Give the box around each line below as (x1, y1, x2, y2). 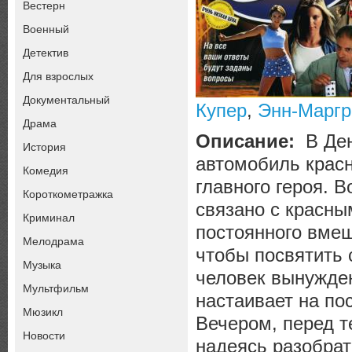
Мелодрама (23, 234, 84, 247)
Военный (23, 22, 69, 35)
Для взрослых (23, 69, 93, 82)
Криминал (23, 211, 75, 224)
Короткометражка (23, 187, 113, 200)
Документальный (23, 93, 110, 106)
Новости (23, 328, 65, 342)
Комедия (23, 163, 68, 177)
